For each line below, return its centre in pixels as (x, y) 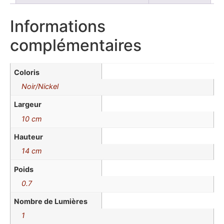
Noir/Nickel (40, 86)
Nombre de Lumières (51, 201)
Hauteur (29, 136)
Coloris (27, 72)
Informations (58, 26)
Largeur (28, 104)
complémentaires (76, 45)
